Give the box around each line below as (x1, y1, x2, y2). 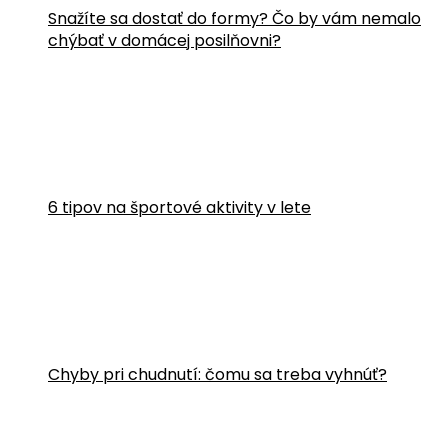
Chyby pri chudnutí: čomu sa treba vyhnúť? (48, 363, 387, 386)
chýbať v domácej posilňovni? (48, 29, 281, 52)
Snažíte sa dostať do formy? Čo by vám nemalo (48, 7, 421, 30)
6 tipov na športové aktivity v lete (48, 196, 311, 219)
